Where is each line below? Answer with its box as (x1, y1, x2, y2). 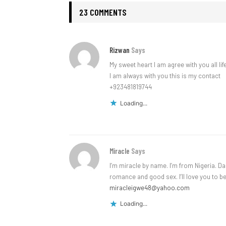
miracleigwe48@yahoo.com (109, 183, 190, 192)
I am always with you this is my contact (109, 71, 220, 80)
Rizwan (109, 45, 130, 54)
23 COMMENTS (79, 6, 127, 18)
